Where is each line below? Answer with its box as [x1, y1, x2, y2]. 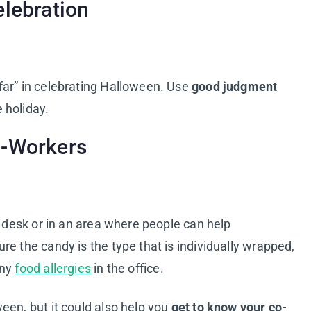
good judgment [192, 78, 278, 94]
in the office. [91, 260, 164, 276]
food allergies [15, 260, 91, 276]
